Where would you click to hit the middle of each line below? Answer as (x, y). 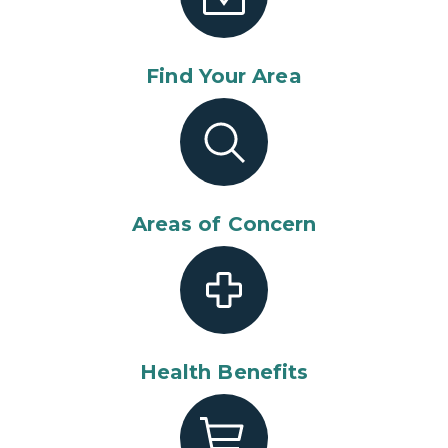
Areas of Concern (224, 224)
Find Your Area (224, 76)
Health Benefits (224, 372)
